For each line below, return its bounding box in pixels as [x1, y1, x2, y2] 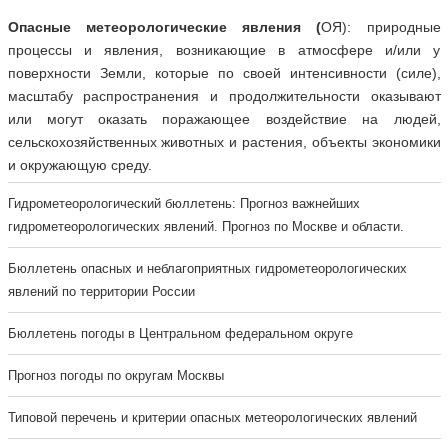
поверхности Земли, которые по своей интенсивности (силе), [7, 65, 441, 81]
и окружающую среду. [7, 157, 152, 173]
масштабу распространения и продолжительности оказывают [7, 88, 441, 104]
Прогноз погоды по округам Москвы [7, 368, 224, 383]
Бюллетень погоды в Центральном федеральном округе [7, 326, 353, 341]
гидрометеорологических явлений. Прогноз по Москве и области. [7, 219, 404, 234]
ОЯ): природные [321, 19, 441, 35]
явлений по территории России [7, 284, 195, 299]
